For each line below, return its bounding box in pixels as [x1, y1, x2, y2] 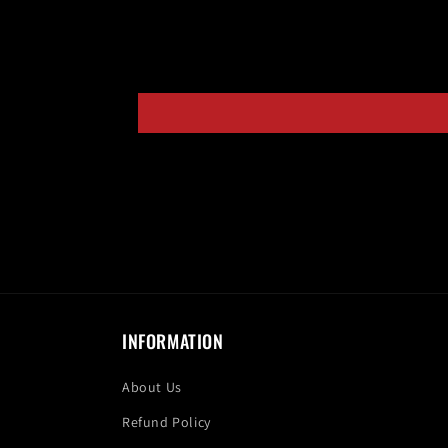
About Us [122, 377, 182, 396]
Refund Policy [122, 412, 211, 431]
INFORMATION [122, 327, 224, 354]
